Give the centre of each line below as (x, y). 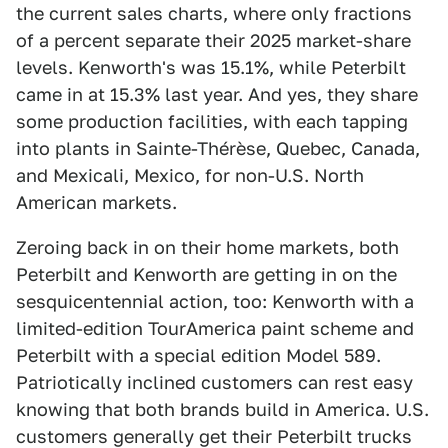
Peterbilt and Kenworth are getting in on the (206, 274)
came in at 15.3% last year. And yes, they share (217, 94)
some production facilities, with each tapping (212, 121)
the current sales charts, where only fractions (214, 13)
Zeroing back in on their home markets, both (207, 247)
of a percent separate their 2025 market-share (213, 40)
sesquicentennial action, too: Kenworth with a (215, 301)
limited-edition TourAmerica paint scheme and (215, 328)
